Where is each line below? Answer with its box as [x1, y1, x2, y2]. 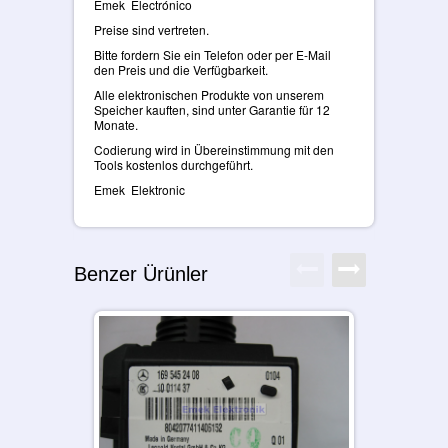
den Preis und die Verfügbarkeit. [94, 60, 268, 78]
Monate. [94, 115, 138, 133]
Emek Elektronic [94, 180, 185, 198]
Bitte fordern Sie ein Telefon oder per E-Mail [94, 45, 331, 63]
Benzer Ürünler [74, 262, 208, 285]
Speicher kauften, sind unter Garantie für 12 [94, 100, 330, 118]
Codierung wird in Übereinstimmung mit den [94, 140, 334, 158]
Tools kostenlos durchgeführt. [94, 155, 253, 173]
